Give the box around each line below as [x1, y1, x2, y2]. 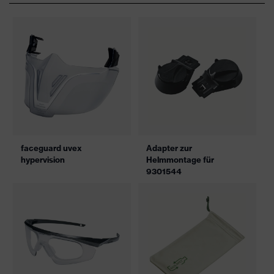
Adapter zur [146, 143, 192, 153]
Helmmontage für [146, 155, 214, 165]
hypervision [21, 155, 65, 165]
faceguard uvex [21, 143, 82, 153]
